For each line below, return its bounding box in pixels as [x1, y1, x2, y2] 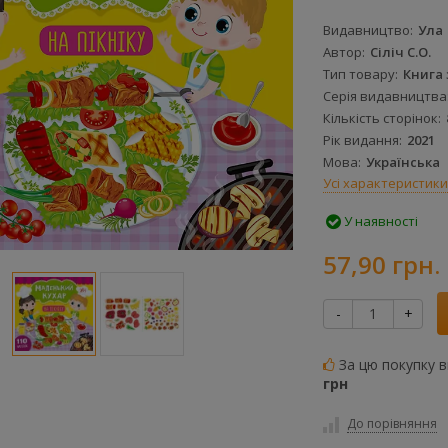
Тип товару [323, 65, 395, 84]
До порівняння [347, 415, 437, 432]
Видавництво [323, 21, 410, 40]
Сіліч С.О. [370, 43, 431, 62]
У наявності [341, 212, 418, 230]
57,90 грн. [323, 248, 440, 281]
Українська [366, 153, 440, 172]
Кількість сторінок [323, 109, 438, 128]
